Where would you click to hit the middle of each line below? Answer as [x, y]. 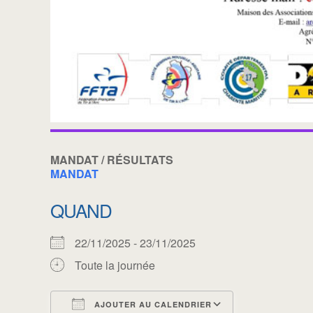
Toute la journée [115, 265]
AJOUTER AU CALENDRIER [152, 304]
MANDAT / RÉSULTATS [112, 159]
